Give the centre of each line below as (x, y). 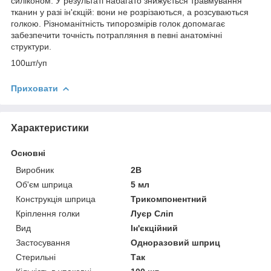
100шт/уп (29, 63)
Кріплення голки (48, 213)
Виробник (35, 170)
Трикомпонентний (169, 199)
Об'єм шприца (44, 184)
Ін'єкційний (155, 228)
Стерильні (36, 257)
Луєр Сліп (152, 213)
